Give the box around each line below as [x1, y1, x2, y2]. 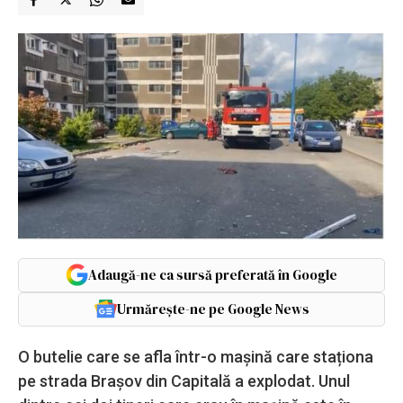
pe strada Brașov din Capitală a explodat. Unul [18, 371, 350, 390]
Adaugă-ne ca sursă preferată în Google [88, 264, 337, 284]
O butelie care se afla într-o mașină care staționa [18, 346, 373, 366]
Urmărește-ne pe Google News [116, 299, 309, 318]
